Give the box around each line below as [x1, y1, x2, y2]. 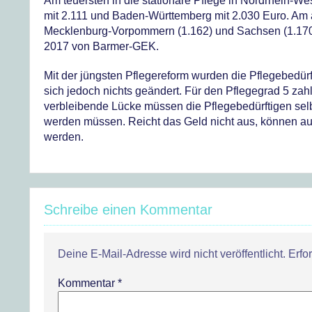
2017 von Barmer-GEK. [44, 40, 159, 52]
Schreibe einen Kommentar [44, 202, 212, 217]
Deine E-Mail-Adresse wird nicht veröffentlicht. [58, 248, 286, 260]
